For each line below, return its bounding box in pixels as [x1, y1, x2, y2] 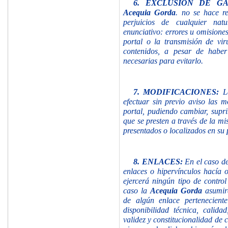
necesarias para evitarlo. [123, 56, 203, 65]
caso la [123, 186, 150, 195]
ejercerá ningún [123, 176, 175, 185]
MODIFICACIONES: [143, 87, 223, 96]
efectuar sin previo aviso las [123, 97, 217, 106]
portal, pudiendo [123, 106, 180, 116]
